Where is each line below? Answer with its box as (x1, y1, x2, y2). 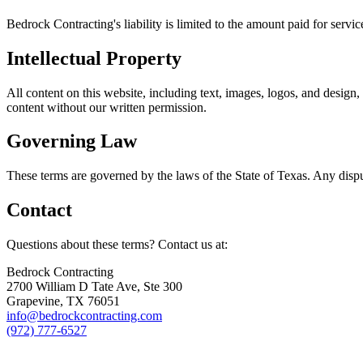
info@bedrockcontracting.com (6, 309, 162, 323)
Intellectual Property (6, 47, 181, 69)
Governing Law (6, 130, 137, 152)
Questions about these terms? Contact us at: (6, 237, 228, 252)
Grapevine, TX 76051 (6, 294, 120, 309)
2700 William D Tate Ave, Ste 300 (6, 280, 182, 294)
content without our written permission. (6, 100, 207, 114)
